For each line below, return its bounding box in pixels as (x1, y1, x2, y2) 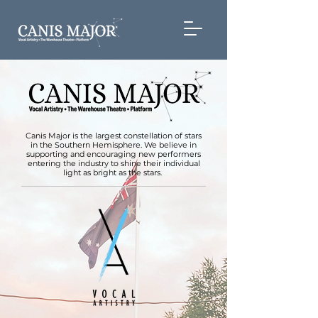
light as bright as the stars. (63, 168, 164, 177)
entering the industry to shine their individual (27, 158, 200, 168)
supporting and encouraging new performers (26, 149, 201, 159)
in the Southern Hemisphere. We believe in (31, 140, 197, 150)
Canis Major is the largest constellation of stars (26, 131, 202, 141)
